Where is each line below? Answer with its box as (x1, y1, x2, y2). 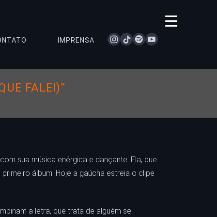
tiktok (132, 33, 148, 41)
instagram (120, 33, 147, 41)
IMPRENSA (58, 36, 94, 44)
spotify (145, 33, 164, 41)
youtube (157, 33, 180, 41)
